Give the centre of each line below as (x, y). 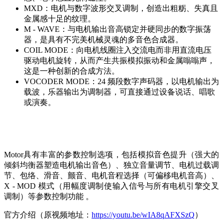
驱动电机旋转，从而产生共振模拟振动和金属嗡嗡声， (119, 61)
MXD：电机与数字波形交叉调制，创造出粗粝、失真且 (121, 8)
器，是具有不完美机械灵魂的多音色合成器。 (104, 40)
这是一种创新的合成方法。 (72, 71)
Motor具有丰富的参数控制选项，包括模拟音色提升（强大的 (111, 155)
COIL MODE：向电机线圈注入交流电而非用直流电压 (118, 50)
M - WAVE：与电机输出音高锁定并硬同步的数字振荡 (117, 29)
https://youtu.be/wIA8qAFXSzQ (143, 215)
